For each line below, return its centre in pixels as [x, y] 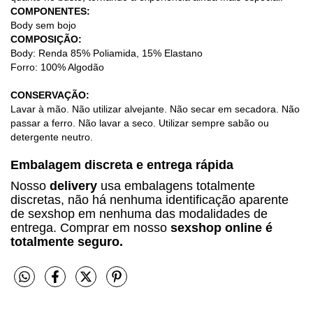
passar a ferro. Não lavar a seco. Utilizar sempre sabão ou [140, 123]
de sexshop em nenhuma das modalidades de [139, 214]
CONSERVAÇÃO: [50, 95]
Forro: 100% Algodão [57, 67]
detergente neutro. [52, 137]
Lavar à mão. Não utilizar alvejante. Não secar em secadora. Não [155, 109]
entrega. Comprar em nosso [90, 228]
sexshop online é [221, 228]
